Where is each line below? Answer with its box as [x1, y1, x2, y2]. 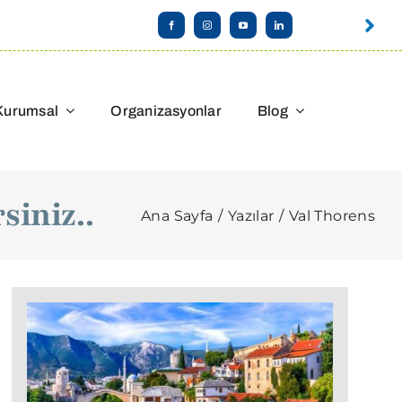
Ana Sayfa [141, 206, 214, 224]
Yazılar [227, 206, 275, 224]
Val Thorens [289, 206, 375, 224]
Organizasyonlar [110, 102, 222, 118]
